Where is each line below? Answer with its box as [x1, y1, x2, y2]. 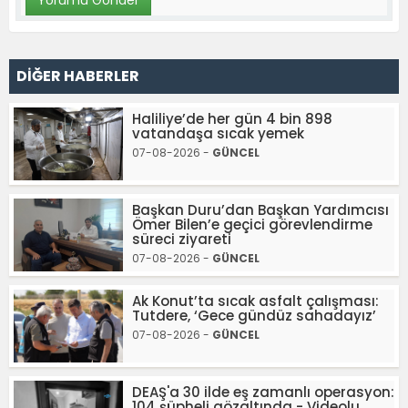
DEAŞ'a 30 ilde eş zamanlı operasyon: [132, 382, 394, 402]
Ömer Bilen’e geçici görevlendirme [132, 215, 372, 234]
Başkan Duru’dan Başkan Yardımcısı [132, 200, 389, 219]
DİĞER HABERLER [16, 66, 139, 87]
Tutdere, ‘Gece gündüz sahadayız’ [132, 306, 376, 325]
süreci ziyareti [132, 229, 231, 249]
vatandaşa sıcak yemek [132, 124, 304, 143]
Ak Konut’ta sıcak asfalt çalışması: [132, 291, 379, 311]
